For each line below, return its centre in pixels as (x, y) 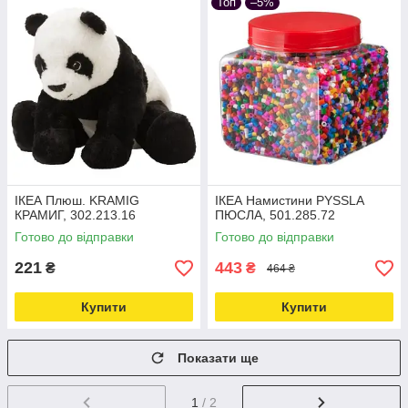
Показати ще (218, 358)
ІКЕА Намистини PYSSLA (289, 201)
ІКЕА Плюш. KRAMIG (77, 201)
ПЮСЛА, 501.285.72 (275, 215)
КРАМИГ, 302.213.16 (75, 215)
